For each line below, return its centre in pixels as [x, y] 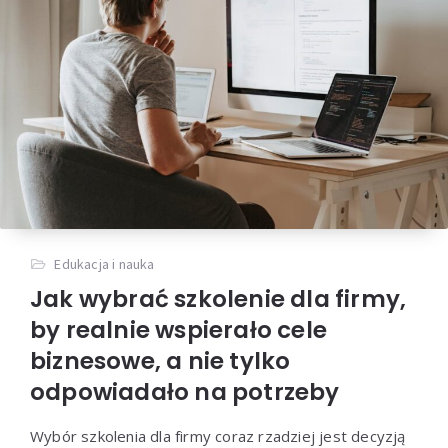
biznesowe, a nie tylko [160, 360]
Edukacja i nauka [104, 263]
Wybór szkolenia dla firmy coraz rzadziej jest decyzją [218, 435]
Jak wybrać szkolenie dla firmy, [218, 298]
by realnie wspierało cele [178, 329]
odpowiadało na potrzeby [185, 391]
